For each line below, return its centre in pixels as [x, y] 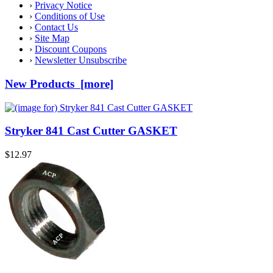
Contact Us [56, 27]
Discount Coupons [71, 49]
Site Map [52, 38]
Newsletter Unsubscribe [81, 60]
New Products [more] [59, 83]
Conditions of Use [70, 16]
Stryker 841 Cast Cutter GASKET [91, 131]
